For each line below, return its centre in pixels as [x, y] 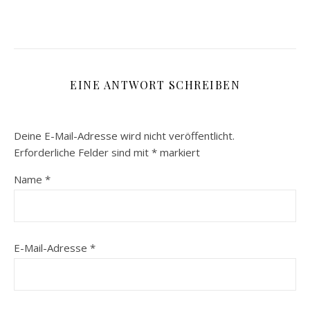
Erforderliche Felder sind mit [83, 152]
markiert [179, 152]
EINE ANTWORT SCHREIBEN [155, 85]
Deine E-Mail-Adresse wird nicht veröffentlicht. [124, 136]
